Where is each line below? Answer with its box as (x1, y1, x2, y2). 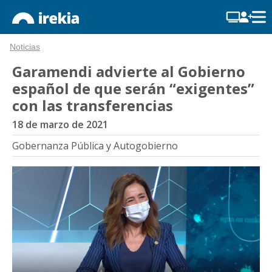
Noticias (10, 42, 40, 52)
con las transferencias (12, 95, 173, 115)
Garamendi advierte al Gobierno (12, 61, 245, 81)
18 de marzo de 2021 (12, 118, 108, 131)
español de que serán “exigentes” (12, 78, 254, 98)
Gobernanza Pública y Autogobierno (12, 139, 178, 152)
